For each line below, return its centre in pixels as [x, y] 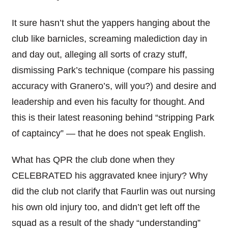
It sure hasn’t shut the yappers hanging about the [111, 23]
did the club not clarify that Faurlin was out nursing [113, 192]
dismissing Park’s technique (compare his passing [113, 70]
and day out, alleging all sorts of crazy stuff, [99, 54]
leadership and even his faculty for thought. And [108, 102]
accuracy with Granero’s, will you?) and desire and [114, 86]
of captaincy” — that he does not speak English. [108, 133]
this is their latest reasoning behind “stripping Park [113, 117]
